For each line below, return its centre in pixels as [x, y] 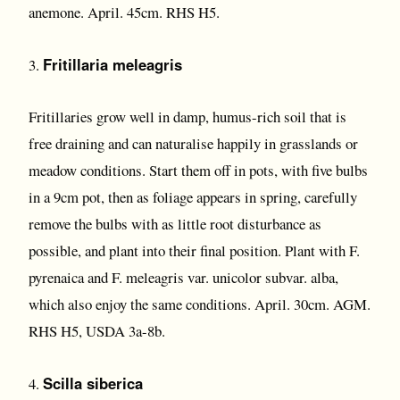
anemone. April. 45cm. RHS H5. [124, 12]
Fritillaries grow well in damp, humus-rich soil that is [187, 117]
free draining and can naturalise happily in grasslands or [193, 143]
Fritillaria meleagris [112, 64]
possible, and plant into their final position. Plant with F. [194, 250]
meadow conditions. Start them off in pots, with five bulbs [198, 170]
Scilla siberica [93, 383]
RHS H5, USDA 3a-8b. [97, 331]
